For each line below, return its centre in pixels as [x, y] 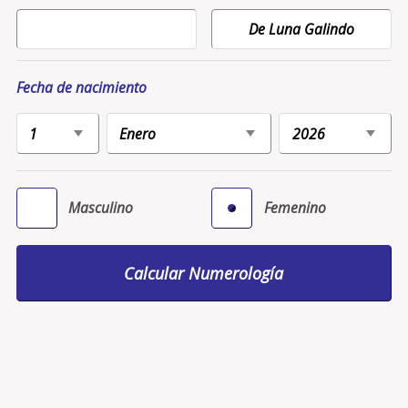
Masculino [101, 208]
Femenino [295, 208]
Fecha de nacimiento [81, 87]
